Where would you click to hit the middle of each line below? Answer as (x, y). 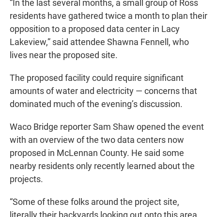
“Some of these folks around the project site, (94, 202)
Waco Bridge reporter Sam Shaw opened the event (107, 127)
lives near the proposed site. (64, 55)
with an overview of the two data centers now (97, 140)
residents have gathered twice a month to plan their (108, 16)
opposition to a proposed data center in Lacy (95, 29)
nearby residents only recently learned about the (102, 166)
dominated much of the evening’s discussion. (96, 104)
